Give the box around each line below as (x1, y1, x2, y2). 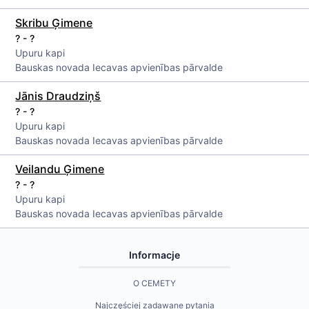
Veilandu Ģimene (15, 162, 105, 176)
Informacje (129, 249, 180, 261)
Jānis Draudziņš (15, 89, 101, 103)
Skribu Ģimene (15, 16, 93, 30)
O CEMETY (133, 278, 176, 288)
